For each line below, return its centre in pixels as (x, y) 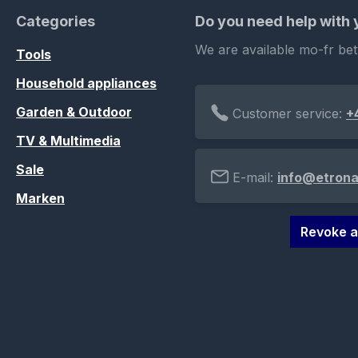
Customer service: (287, 114)
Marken (40, 199)
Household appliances (86, 84)
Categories (56, 22)
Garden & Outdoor (74, 112)
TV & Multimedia (68, 141)
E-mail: (253, 178)
